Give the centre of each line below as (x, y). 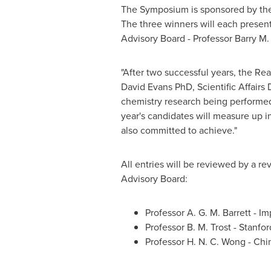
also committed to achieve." (179, 130)
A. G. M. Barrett (219, 213)
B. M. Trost (209, 227)
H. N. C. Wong (216, 242)
